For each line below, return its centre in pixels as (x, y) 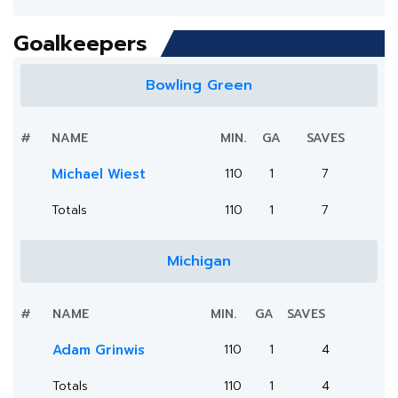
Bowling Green (199, 85)
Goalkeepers (80, 44)
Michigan (199, 261)
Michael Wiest (99, 174)
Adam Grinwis (99, 350)
